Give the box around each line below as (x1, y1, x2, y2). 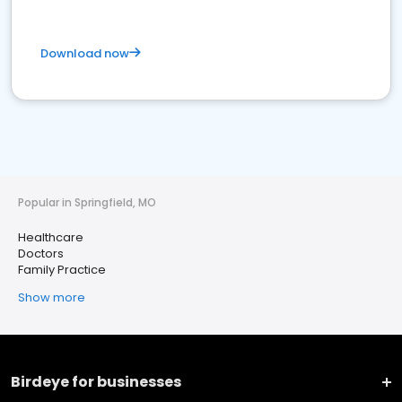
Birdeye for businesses (11, 371, 181, 393)
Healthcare (18, 229, 83, 247)
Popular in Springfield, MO (18, 195, 156, 211)
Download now (40, 45, 129, 63)
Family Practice (18, 261, 106, 279)
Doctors (18, 245, 64, 263)
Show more (18, 289, 85, 307)
